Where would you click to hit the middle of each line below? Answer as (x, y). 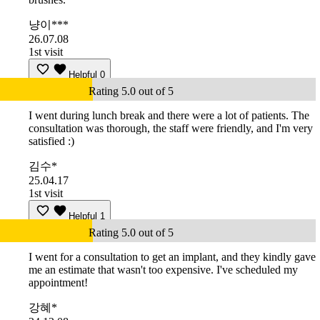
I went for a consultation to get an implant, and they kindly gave (172, 257)
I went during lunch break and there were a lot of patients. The (169, 116)
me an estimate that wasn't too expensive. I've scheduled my (163, 270)
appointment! (58, 283)
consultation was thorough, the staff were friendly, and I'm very (171, 129)
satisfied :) (51, 141)
